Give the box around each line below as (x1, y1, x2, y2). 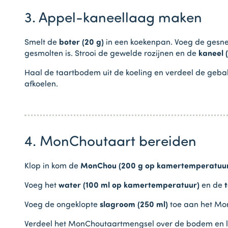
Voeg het (24, 181, 59, 190)
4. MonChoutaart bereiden (24, 135, 196, 150)
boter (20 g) (59, 38, 104, 47)
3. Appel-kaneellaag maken (24, 11, 202, 26)
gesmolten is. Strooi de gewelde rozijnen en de (24, 49, 198, 58)
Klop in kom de (24, 162, 80, 170)
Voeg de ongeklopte (24, 201, 100, 209)
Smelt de (24, 38, 59, 47)
